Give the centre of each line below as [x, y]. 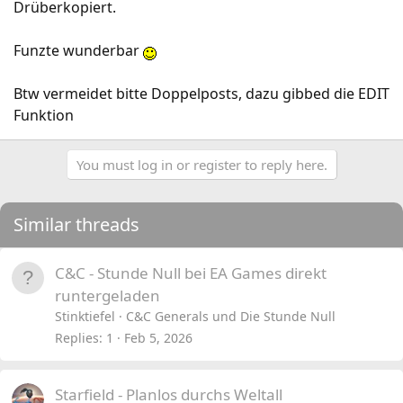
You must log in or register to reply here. [201, 165]
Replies [77, 338]
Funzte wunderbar [78, 50]
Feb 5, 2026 [158, 338]
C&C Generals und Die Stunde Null [231, 316]
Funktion [44, 115]
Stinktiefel [85, 316]
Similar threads [76, 224]
